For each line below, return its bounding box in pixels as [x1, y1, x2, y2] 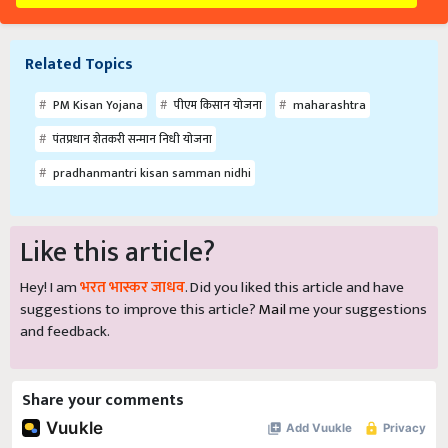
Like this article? [20, 229, 215, 277]
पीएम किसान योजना [171, 95, 262, 116]
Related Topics [25, 51, 133, 79]
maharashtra [290, 95, 366, 116]
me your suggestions [286, 297, 427, 323]
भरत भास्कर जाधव [80, 275, 185, 301]
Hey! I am [20, 275, 80, 301]
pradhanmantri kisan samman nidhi [50, 163, 251, 184]
